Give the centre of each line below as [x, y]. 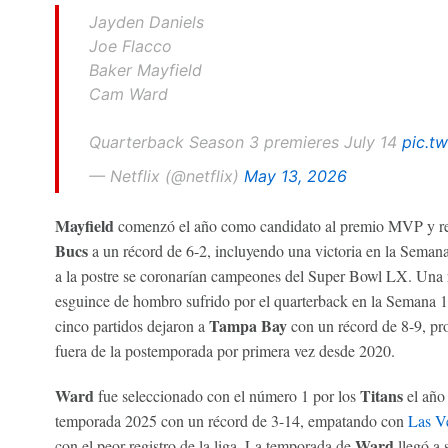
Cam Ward [128, 93]
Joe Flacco [130, 45]
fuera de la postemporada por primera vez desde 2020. [224, 350]
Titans [381, 395]
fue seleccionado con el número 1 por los [226, 395]
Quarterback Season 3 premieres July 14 [245, 141]
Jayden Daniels [146, 21]
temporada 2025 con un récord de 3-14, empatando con [231, 420]
